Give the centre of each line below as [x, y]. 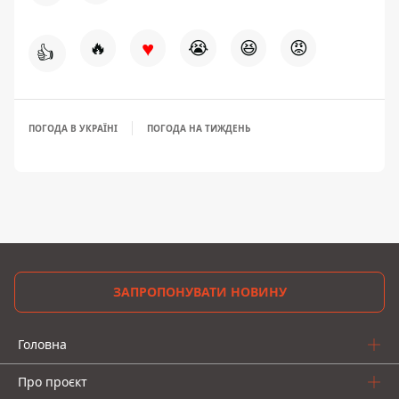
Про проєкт [53, 382]
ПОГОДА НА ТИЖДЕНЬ [199, 128]
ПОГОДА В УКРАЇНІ [73, 128]
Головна [42, 344]
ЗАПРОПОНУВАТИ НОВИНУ [199, 292]
